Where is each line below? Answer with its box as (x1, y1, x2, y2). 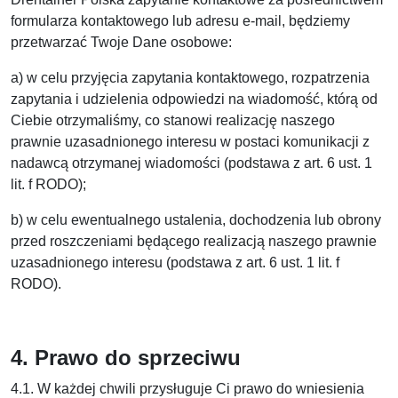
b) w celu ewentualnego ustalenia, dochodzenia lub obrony (11, 212, 381, 227)
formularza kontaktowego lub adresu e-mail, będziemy (11, 13, 350, 28)
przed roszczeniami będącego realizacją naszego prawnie (11, 234, 377, 249)
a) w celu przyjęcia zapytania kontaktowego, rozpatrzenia (11, 70, 370, 85)
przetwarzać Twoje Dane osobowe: (11, 35, 232, 50)
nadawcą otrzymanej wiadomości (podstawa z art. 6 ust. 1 (11, 155, 372, 171)
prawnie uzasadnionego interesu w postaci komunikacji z (11, 134, 370, 149)
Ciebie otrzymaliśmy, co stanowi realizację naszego (11, 113, 335, 128)
